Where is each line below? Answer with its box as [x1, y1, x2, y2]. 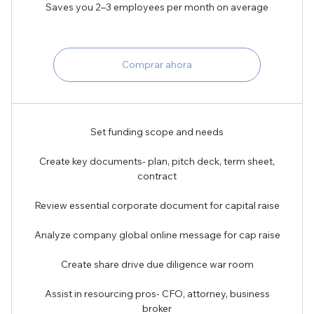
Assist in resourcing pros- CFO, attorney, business [44, 287, 270, 301]
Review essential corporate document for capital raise [34, 199, 280, 212]
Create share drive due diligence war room [60, 258, 254, 271]
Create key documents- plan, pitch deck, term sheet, [39, 155, 275, 168]
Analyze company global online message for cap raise [34, 228, 280, 242]
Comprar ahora [122, 58, 192, 71]
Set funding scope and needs [90, 125, 224, 139]
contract [137, 170, 177, 183]
